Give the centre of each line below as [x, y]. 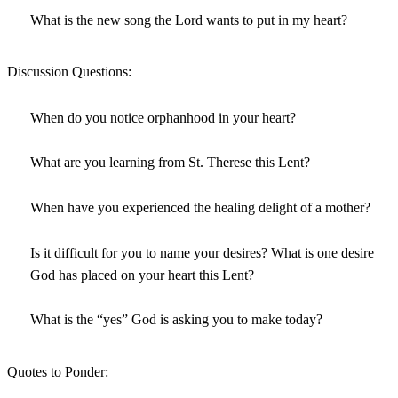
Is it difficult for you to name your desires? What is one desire [203, 252]
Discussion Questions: [69, 72]
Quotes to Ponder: [58, 371]
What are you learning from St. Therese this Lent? [171, 163]
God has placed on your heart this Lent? [143, 275]
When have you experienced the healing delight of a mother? [201, 208]
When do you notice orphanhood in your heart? [163, 117]
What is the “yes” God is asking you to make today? [177, 320]
